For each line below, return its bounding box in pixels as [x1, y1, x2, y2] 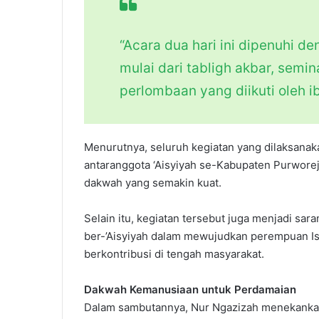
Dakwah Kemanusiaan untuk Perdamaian [84, 282, 296, 296]
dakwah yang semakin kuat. [84, 175, 221, 189]
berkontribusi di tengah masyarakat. [84, 246, 264, 261]
